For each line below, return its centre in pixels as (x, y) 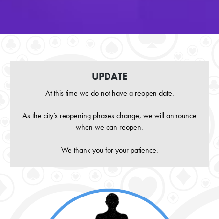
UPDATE (109, 76)
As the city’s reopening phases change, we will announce (109, 116)
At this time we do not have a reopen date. (109, 93)
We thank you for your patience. (109, 150)
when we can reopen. (109, 127)
